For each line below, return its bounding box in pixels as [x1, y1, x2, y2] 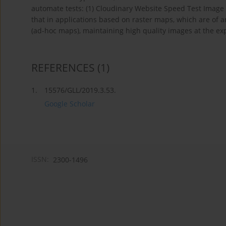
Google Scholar [44, 98, 95, 108]
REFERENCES [31, 60, 95, 75]
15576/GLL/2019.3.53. [44, 85, 116, 95]
